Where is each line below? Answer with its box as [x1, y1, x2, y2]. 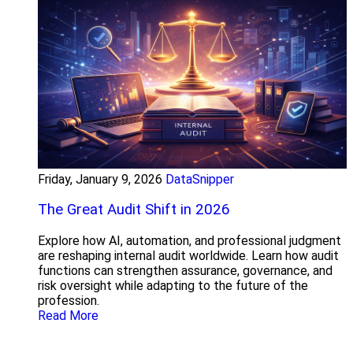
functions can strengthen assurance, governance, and [38, 263, 333, 279]
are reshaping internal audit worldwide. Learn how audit [38, 248, 339, 264]
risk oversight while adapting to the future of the [38, 278, 308, 294]
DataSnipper [165, 171, 234, 187]
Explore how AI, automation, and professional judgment [38, 233, 341, 249]
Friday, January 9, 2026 [38, 171, 162, 187]
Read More [38, 308, 98, 324]
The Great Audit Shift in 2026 [38, 201, 230, 219]
